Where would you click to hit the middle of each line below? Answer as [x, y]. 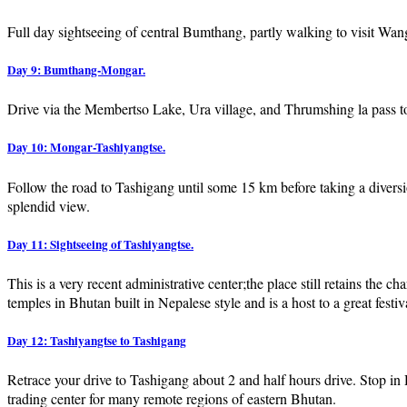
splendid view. [49, 205]
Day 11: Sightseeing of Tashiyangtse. [100, 244]
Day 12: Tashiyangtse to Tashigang [97, 341]
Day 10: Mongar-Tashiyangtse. [86, 148]
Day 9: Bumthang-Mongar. [76, 70]
